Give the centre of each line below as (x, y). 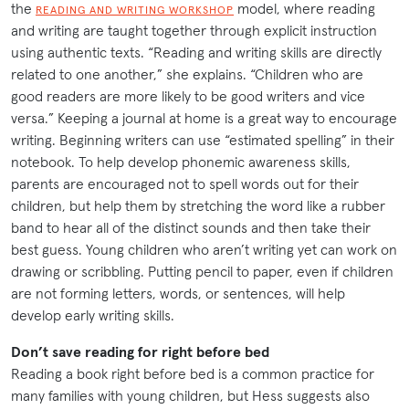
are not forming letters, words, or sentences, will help (178, 293)
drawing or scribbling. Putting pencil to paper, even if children (202, 271)
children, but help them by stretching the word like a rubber (198, 205)
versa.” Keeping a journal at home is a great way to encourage (204, 117)
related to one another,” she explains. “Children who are (187, 73)
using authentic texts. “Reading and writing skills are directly (196, 52)
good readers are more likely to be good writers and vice (188, 95)
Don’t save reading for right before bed (140, 351)
